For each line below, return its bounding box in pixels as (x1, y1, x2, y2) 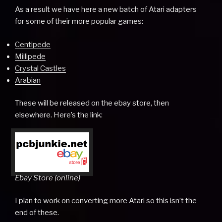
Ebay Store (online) (15, 173, 80, 182)
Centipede (15, 40, 51, 49)
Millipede (15, 52, 46, 61)
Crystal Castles (15, 63, 66, 73)
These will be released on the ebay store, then (15, 99, 169, 108)
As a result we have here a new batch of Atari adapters (15, 5, 197, 14)
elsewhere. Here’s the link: (15, 111, 103, 120)
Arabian (15, 75, 41, 85)
